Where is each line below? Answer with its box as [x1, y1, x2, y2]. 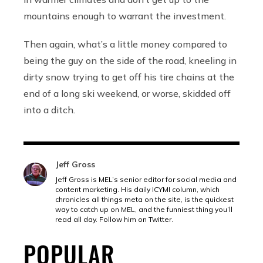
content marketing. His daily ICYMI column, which [55, 184, 220, 194]
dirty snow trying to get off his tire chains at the [23, 70, 234, 83]
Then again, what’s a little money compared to [23, 38, 227, 50]
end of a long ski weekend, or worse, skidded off [23, 87, 231, 99]
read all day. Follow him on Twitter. [55, 214, 173, 224]
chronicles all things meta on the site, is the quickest [55, 194, 234, 204]
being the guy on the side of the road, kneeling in [23, 54, 237, 66]
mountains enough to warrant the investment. [23, 9, 226, 22]
